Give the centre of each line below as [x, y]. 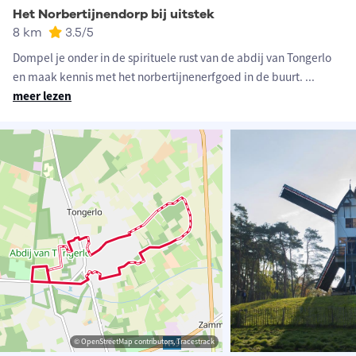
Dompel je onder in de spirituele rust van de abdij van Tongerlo [172, 58]
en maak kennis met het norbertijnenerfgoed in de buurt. [159, 77]
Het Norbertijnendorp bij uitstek [114, 15]
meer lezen [42, 96]
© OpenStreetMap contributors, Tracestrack [144, 342]
